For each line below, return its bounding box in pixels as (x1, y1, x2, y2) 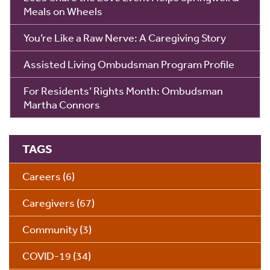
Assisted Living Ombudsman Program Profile (24, 57, 234, 71)
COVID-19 (22, 249, 71, 263)
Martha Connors (24, 98, 100, 111)
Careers (22, 169, 61, 183)
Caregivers (22, 196, 75, 210)
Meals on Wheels (24, 4, 102, 18)
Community (22, 222, 78, 236)
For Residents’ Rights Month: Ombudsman (24, 84, 223, 98)
